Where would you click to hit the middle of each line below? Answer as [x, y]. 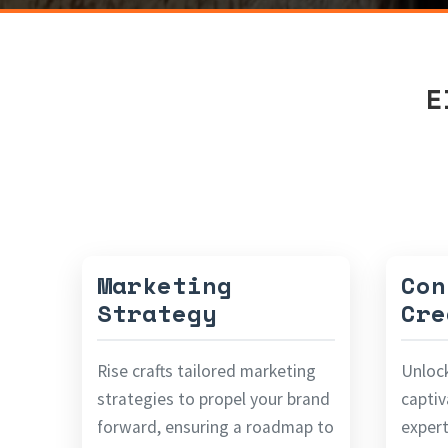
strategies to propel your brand [213, 399]
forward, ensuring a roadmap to [215, 427]
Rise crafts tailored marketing [206, 371]
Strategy [157, 313]
